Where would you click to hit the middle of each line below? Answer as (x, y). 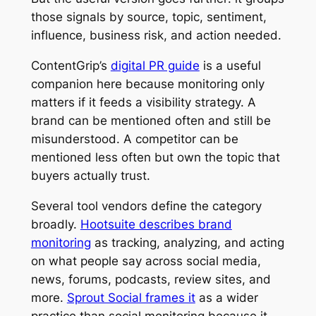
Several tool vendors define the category (146, 206)
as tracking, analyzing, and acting (187, 242)
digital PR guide (155, 66)
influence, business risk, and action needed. (156, 36)
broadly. (55, 224)
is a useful (230, 66)
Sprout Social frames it (131, 297)
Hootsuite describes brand (156, 224)
